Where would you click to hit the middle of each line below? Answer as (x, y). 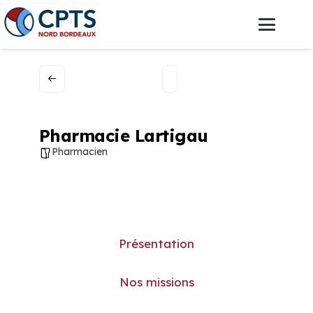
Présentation (156, 243)
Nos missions (156, 282)
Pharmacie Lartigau (123, 135)
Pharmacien (79, 151)
